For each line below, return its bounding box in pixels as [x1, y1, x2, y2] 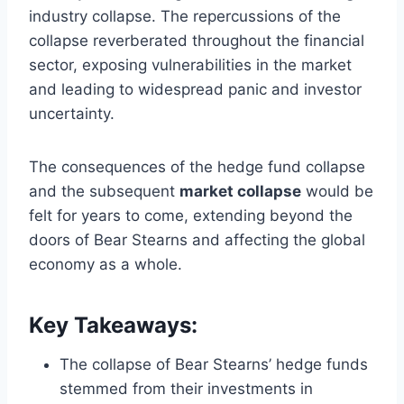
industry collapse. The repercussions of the [29, 6, 341, 25]
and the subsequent [29, 181, 179, 200]
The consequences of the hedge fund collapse [29, 157, 365, 176]
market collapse [179, 181, 301, 200]
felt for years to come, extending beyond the [29, 206, 353, 225]
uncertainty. [29, 104, 115, 123]
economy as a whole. [29, 254, 182, 273]
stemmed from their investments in [60, 379, 313, 398]
